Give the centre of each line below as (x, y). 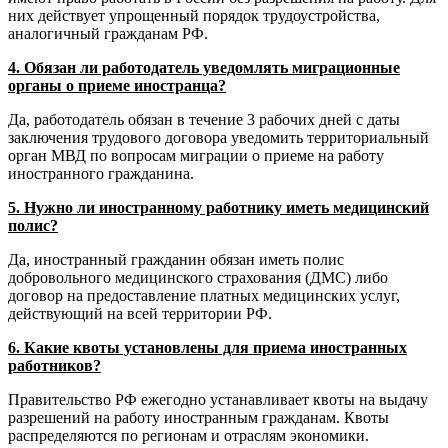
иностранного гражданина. (101, 173)
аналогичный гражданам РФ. (108, 33)
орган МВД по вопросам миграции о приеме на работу (196, 155)
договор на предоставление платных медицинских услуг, (204, 295)
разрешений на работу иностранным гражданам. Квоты (198, 417)
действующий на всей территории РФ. (140, 313)
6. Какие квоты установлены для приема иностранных (207, 347)
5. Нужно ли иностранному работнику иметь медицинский (218, 207)
